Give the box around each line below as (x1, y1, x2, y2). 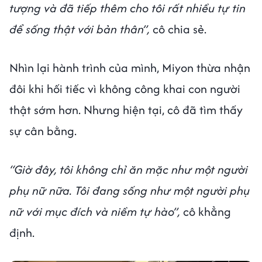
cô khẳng (180, 203, 231, 220)
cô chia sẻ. (153, 20, 206, 38)
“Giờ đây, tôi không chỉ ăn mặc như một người (9, 161, 248, 178)
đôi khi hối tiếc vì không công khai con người (9, 80, 240, 98)
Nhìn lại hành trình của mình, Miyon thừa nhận (9, 59, 250, 77)
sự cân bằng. (9, 122, 77, 140)
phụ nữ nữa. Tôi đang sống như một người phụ (9, 182, 250, 199)
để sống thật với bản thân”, (9, 20, 153, 38)
